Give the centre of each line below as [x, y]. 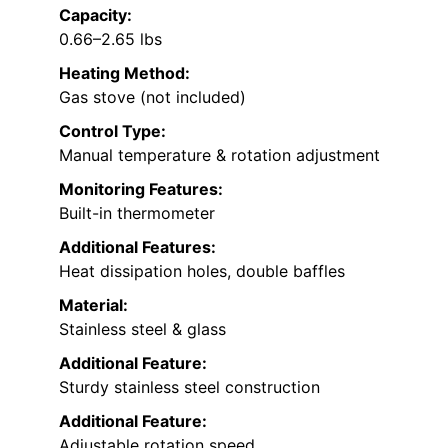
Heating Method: [124, 73]
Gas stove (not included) [152, 97]
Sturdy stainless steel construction [189, 387]
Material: [93, 305]
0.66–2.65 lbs [110, 39]
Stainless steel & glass [142, 329]
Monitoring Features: [141, 189]
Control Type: [112, 131]
